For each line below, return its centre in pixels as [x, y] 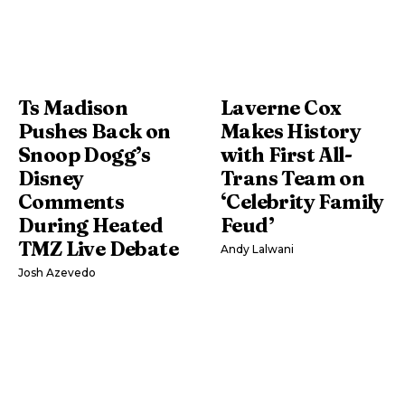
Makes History [291, 132]
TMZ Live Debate [98, 249]
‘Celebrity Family [302, 202]
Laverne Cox [281, 108]
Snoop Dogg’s [85, 155]
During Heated [91, 226]
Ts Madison [73, 108]
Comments [71, 202]
